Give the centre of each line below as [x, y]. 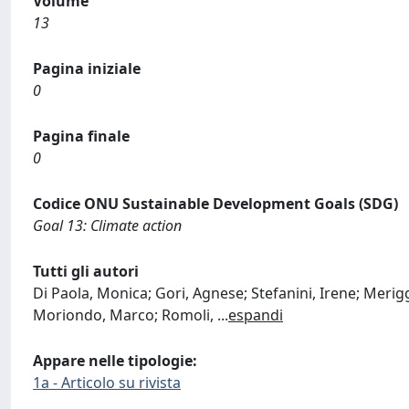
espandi [256, 315]
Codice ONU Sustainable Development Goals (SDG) [215, 203]
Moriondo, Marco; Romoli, [125, 315]
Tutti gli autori [86, 271]
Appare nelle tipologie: [115, 360]
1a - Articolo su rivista [107, 382]
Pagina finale [81, 136]
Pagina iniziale [87, 68]
